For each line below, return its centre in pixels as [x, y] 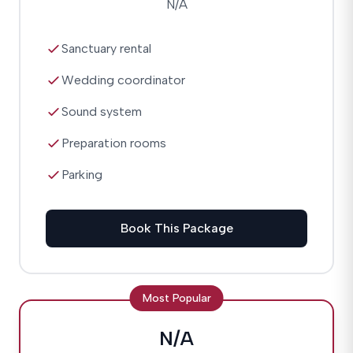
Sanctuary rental [106, 48]
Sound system [102, 111]
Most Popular [176, 298]
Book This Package [176, 228]
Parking [82, 175]
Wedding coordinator [123, 80]
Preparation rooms [114, 143]
